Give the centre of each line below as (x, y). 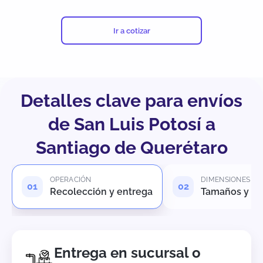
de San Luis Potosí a (131, 124)
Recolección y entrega (101, 192)
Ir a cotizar (131, 31)
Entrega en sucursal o (127, 253)
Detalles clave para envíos (131, 101)
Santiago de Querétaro (131, 148)
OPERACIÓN (71, 180)
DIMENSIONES (226, 180)
